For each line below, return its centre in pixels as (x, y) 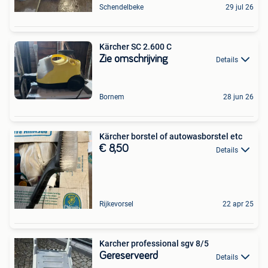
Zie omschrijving (133, 59)
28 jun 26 (238, 97)
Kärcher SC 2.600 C (135, 47)
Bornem (112, 97)
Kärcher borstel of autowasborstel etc (171, 137)
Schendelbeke (121, 7)
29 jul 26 (240, 7)
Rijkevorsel (116, 204)
